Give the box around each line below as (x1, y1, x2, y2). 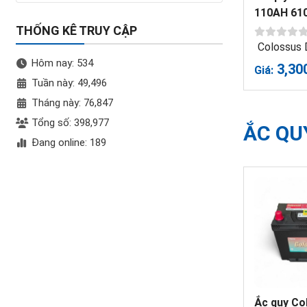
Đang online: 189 (31, 136, 106, 149)
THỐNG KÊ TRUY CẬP (15, 23, 137, 38)
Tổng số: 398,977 (31, 116, 109, 129)
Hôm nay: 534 (31, 57, 93, 69)
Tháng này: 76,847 (31, 97, 113, 109)
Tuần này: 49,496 (31, 77, 107, 89)
